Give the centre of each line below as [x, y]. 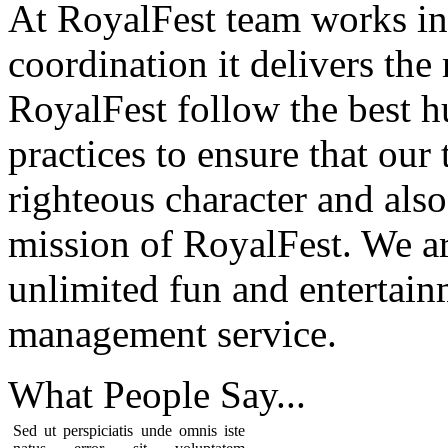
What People [114, 394]
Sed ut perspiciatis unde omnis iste [129, 430]
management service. [172, 333]
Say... [263, 394]
